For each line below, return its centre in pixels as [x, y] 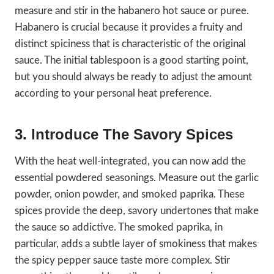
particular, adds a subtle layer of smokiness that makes [136, 244]
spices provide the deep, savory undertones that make [137, 211]
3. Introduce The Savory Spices [124, 135]
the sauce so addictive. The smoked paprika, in [119, 228]
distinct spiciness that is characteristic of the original [130, 44]
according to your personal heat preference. [113, 94]
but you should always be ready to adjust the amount [133, 77]
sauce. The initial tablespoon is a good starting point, [131, 61]
